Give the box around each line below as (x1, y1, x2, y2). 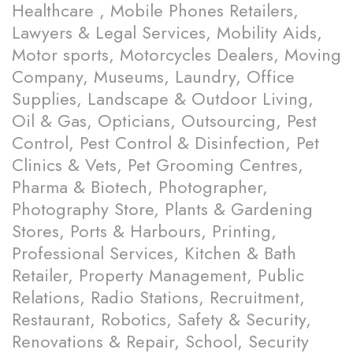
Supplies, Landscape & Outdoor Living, (12, 86, 314, 112)
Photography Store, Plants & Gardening (12, 196, 313, 222)
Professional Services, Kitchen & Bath (12, 240, 296, 266)
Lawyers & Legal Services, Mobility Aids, (12, 20, 322, 46)
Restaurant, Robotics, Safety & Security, (12, 307, 311, 333)
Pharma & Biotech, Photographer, (12, 174, 268, 200)
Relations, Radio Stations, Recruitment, (12, 284, 305, 310)
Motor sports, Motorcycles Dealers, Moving (12, 42, 341, 68)
